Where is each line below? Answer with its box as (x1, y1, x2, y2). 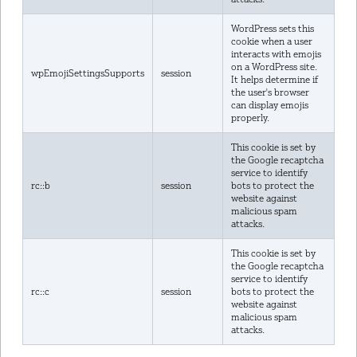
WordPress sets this (230, 22, 314, 35)
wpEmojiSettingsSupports (30, 67, 144, 80)
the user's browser (230, 86, 309, 99)
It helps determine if (230, 73, 318, 86)
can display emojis (230, 99, 308, 112)
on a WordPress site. (230, 61, 317, 73)
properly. (230, 112, 269, 124)
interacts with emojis (230, 48, 321, 61)
